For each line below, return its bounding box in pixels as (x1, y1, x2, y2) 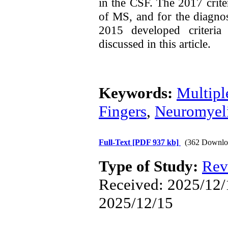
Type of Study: (99, 157, 202, 175)
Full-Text (99, 138, 132, 147)
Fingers (99, 102, 147, 120)
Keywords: (99, 84, 177, 102)
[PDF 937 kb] (132, 138, 179, 147)
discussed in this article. (99, 37, 211, 50)
